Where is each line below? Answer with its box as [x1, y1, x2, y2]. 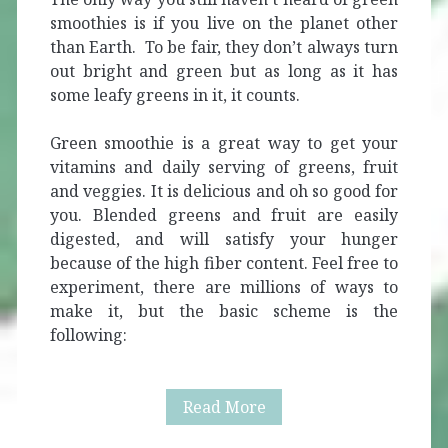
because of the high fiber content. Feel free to [49, 252, 399, 275]
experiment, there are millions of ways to [49, 276, 399, 299]
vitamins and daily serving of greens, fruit [49, 156, 399, 179]
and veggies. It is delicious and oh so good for [49, 180, 399, 203]
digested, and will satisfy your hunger [49, 228, 399, 251]
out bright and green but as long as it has [49, 60, 399, 83]
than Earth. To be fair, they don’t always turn [49, 36, 399, 59]
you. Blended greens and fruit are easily [49, 204, 399, 227]
